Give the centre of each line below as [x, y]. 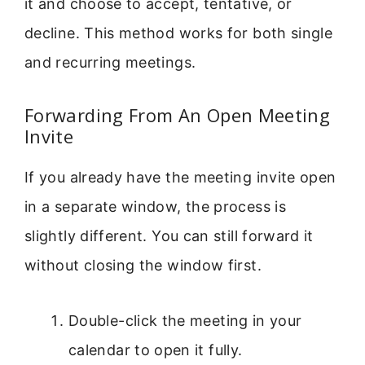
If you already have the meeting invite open [180, 177]
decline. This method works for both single [179, 33]
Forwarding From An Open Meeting [178, 114]
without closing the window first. [143, 265]
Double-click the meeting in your [185, 320]
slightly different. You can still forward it [169, 235]
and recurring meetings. [110, 63]
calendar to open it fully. [156, 350]
